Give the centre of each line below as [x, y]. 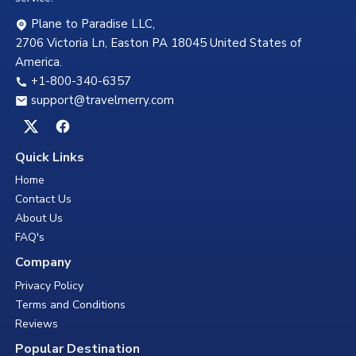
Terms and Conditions [70, 305]
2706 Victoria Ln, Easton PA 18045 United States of [158, 43]
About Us [39, 219]
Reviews [36, 324]
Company [43, 263]
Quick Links [49, 157]
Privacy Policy [49, 286]
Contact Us [43, 199]
